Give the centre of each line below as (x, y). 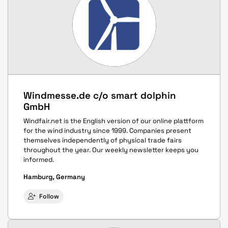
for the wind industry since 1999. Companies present (107, 131)
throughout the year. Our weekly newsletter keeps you (111, 150)
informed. (39, 160)
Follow (49, 196)
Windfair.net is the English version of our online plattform (113, 121)
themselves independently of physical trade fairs (103, 140)
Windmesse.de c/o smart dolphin (100, 95)
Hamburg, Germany (54, 177)
